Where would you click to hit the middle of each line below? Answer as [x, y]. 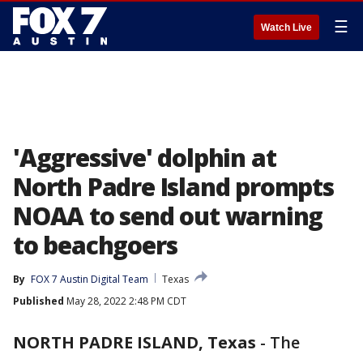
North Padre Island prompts [173, 187]
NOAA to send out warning [168, 216]
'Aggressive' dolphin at [145, 158]
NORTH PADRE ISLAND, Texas [135, 342]
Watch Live [286, 28]
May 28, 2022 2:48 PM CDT [125, 301]
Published [38, 301]
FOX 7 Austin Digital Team [90, 279]
